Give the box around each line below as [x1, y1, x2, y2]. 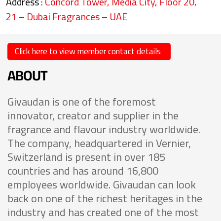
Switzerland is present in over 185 [7, 146, 165, 167]
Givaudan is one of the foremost [7, 91, 156, 112]
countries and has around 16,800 [7, 160, 158, 181]
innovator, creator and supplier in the [7, 105, 179, 126]
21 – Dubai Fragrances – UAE [6, 7, 127, 26]
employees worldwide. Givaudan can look [7, 174, 196, 195]
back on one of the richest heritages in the [7, 187, 202, 209]
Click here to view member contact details [15, 43, 161, 59]
